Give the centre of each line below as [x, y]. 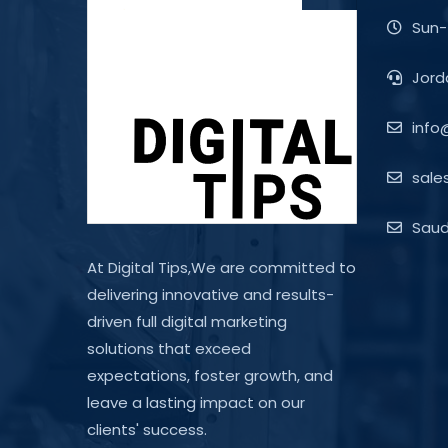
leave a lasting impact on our [196, 402]
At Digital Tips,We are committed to [221, 267]
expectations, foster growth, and [210, 375]
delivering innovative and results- [210, 294]
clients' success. [147, 429]
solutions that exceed [169, 348]
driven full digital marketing [187, 321]
